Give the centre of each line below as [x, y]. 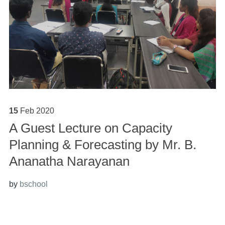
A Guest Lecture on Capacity [90, 128]
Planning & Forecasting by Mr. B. [102, 145]
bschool [33, 184]
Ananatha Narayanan [69, 161]
